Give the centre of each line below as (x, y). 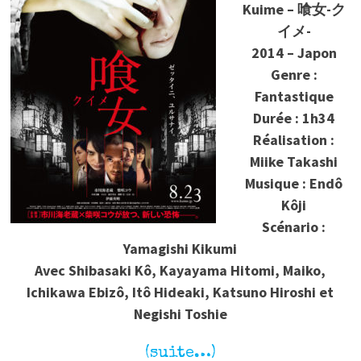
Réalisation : (294, 140)
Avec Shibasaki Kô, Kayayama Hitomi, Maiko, (180, 271)
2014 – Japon (294, 53)
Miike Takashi (294, 162)
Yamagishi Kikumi (180, 249)
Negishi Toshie (180, 314)
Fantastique (294, 97)
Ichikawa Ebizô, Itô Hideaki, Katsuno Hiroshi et (180, 293)
